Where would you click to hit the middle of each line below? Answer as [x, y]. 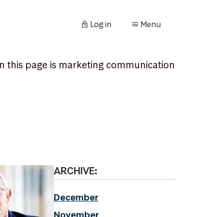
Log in [101, 24]
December [76, 197]
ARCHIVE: [76, 171]
